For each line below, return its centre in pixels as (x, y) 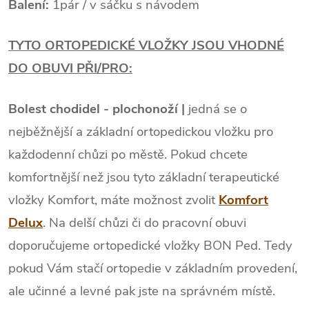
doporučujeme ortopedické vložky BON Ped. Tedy (150, 245)
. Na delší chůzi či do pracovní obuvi (144, 222)
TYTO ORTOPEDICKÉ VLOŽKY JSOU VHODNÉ (146, 45)
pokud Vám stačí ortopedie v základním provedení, (153, 268)
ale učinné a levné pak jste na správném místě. (142, 291)
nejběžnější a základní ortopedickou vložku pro (141, 131)
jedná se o (216, 109)
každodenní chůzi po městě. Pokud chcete (128, 154)
